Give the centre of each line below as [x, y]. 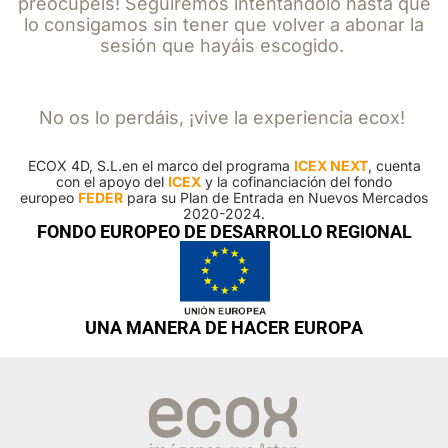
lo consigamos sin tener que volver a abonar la [224, 24]
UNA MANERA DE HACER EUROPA [224, 327]
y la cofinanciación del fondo [296, 181]
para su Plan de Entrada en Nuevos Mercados [275, 197]
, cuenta [394, 165]
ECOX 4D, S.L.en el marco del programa [160, 165]
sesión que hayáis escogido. [221, 45]
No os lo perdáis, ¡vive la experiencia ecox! [221, 117]
